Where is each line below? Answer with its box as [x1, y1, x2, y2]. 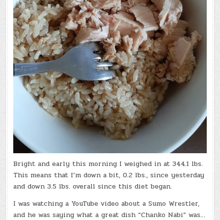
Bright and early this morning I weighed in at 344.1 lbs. [13, 158, 203, 169]
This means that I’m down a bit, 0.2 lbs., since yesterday [13, 169, 205, 180]
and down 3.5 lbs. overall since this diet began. [13, 181, 172, 192]
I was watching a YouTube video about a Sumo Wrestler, [13, 198, 200, 209]
